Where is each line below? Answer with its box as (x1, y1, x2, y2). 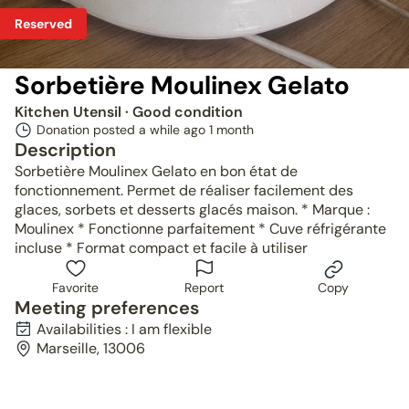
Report (184, 279, 225, 296)
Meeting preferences (15, 296, 199, 320)
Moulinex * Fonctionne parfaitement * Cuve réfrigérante (15, 219, 386, 238)
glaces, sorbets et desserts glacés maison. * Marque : (15, 200, 370, 219)
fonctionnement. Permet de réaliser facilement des (15, 181, 353, 200)
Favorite (52, 279, 100, 296)
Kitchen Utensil (15, 102, 125, 121)
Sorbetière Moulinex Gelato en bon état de (15, 162, 298, 181)
